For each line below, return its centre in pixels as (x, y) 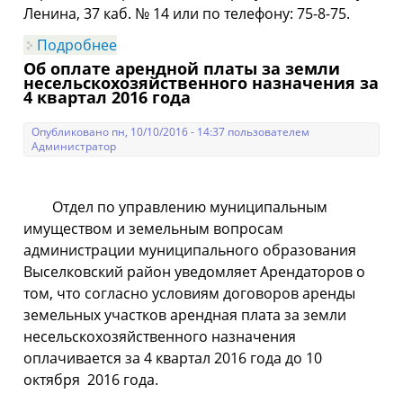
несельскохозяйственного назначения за (201, 83)
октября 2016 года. (91, 380)
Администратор (74, 146)
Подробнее (77, 45)
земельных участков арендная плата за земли (185, 315)
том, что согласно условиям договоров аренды (190, 293)
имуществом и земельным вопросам (154, 228)
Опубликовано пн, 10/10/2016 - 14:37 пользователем (171, 132)
